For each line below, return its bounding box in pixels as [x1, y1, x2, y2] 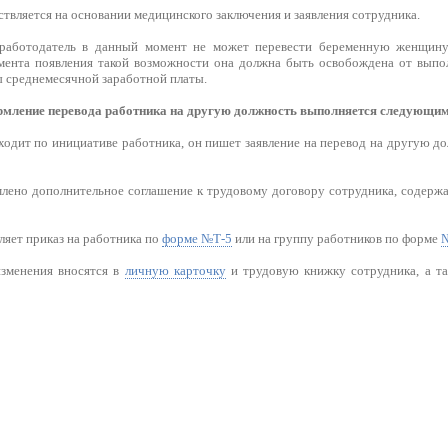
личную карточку [124, 263, 226, 278]
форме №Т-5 [161, 231, 232, 246]
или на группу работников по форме [231, 231, 441, 246]
